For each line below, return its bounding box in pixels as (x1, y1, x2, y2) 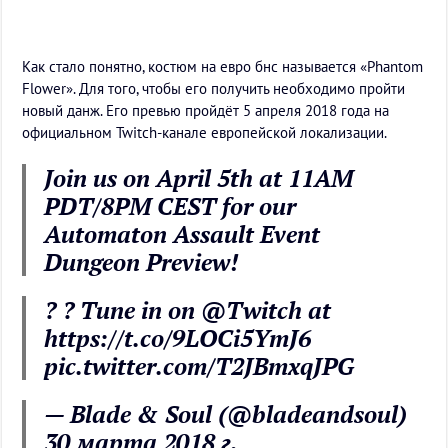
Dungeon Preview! (44, 246, 239, 279)
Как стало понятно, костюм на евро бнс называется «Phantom (22, 57, 424, 77)
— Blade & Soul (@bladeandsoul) (44, 398, 408, 431)
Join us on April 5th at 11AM (44, 162, 354, 195)
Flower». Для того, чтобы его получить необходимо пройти (22, 79, 406, 99)
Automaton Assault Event (44, 218, 321, 251)
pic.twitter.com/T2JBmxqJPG (44, 350, 355, 383)
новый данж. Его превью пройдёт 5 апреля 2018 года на (22, 101, 390, 121)
